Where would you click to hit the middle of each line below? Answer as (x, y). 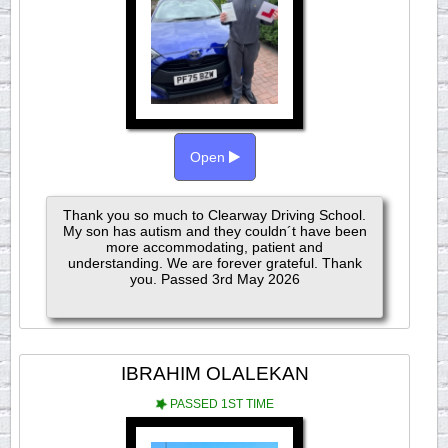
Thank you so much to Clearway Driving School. (215, 215)
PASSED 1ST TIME (220, 404)
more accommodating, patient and (215, 247)
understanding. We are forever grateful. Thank (214, 263)
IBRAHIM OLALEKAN (214, 373)
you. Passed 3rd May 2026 (214, 279)
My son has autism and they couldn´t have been (214, 231)
